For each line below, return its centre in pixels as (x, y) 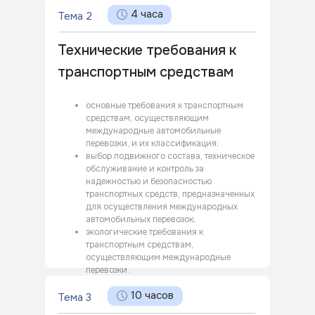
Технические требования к (147, 50)
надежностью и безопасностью (149, 181)
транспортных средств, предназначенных (170, 194)
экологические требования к (144, 232)
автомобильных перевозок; (141, 219)
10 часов (152, 295)
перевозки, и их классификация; (152, 143)
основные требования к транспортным (165, 105)
